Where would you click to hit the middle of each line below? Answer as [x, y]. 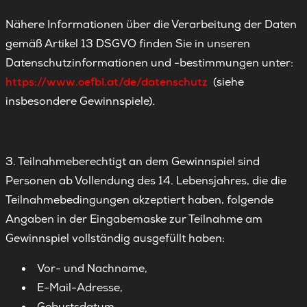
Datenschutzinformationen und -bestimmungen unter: [149, 63]
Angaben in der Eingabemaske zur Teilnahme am [134, 219]
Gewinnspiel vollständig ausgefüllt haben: [115, 238]
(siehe [226, 82]
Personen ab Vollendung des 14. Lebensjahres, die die [146, 181]
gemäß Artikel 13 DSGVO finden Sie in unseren [128, 44]
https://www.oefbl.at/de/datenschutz [107, 82]
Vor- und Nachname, [92, 268]
